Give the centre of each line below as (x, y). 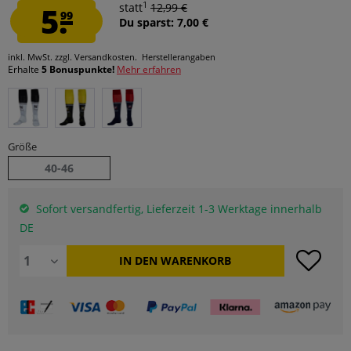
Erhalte (25, 69)
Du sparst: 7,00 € (164, 22)
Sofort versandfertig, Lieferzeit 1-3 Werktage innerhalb (177, 209)
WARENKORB (196, 261)
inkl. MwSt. (31, 57)
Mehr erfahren (149, 69)
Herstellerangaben (179, 57)
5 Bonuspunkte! (79, 69)
